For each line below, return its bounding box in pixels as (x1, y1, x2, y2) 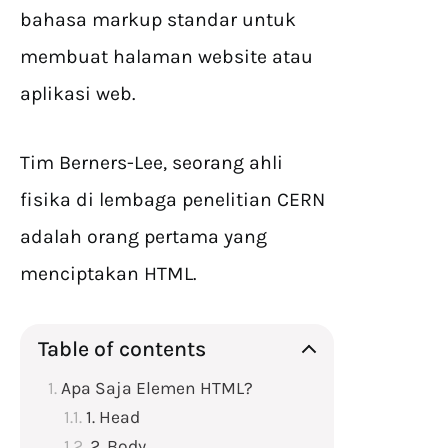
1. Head (86, 407, 140, 428)
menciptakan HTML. (20, 262, 196, 286)
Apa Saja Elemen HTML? (61, 378, 253, 399)
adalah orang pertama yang (20, 225, 267, 249)
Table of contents (38, 336, 206, 362)
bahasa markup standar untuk (20, 8, 296, 32)
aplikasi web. (20, 82, 140, 106)
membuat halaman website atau (20, 45, 313, 69)
